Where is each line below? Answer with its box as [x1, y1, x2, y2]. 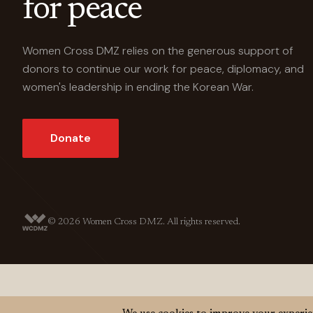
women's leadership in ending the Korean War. [22, 79, 254, 94]
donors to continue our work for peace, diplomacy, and [22, 61, 304, 76]
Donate [50, 130, 91, 145]
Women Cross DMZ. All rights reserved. [80, 217, 240, 227]
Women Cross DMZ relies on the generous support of [22, 43, 293, 58]
